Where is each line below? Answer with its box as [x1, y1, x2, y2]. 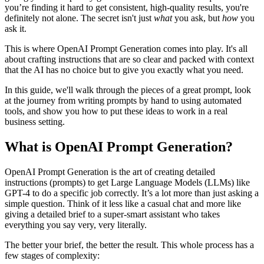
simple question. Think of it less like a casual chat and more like [5, 198, 241, 209]
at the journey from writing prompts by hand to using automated [5, 95, 242, 105]
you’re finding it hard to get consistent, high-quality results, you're [5, 2, 249, 12]
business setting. [5, 116, 65, 127]
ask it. [5, 23, 27, 34]
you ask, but [172, 12, 222, 23]
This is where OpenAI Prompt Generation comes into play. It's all [5, 43, 247, 54]
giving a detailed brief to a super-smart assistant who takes [5, 209, 220, 219]
